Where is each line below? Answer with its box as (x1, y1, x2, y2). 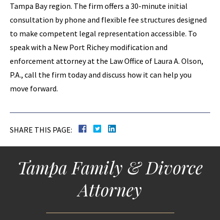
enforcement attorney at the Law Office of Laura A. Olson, (10, 56, 203, 66)
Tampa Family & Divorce (17, 156, 203, 179)
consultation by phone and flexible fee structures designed (10, 15, 207, 25)
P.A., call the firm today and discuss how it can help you (10, 70, 192, 80)
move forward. (10, 83, 58, 93)
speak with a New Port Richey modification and (10, 42, 167, 52)
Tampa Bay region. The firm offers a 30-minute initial (10, 1, 188, 11)
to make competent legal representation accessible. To (10, 28, 197, 38)
